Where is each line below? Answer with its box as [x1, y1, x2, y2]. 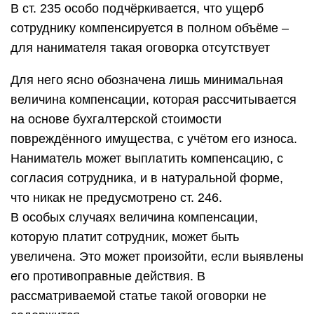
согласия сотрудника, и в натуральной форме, [11, 171, 283, 185]
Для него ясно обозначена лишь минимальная [11, 73, 283, 87]
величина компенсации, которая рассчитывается [11, 93, 296, 107]
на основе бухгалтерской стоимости [11, 112, 221, 126]
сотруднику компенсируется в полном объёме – [11, 21, 289, 35]
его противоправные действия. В [11, 269, 205, 283]
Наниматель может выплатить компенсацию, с [11, 151, 283, 165]
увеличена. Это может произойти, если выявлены [11, 250, 303, 264]
